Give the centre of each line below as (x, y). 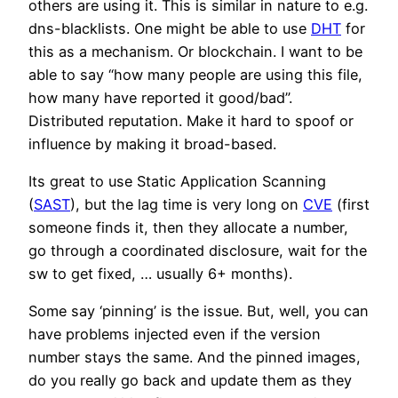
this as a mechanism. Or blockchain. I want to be (195, 51)
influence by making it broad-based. (152, 143)
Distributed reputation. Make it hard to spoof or (191, 120)
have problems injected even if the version (175, 334)
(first (351, 205)
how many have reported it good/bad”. (160, 97)
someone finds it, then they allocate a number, (188, 228)
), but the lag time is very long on (187, 205)
